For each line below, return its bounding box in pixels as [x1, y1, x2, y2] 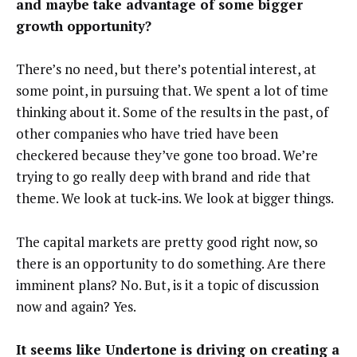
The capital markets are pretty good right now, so [16, 232, 318, 251]
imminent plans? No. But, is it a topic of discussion [16, 275, 319, 294]
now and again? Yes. [16, 296, 136, 316]
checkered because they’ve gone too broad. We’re [16, 146, 318, 165]
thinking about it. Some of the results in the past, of [16, 103, 328, 122]
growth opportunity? [16, 16, 151, 35]
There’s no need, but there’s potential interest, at [16, 60, 316, 79]
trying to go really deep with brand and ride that [16, 167, 311, 186]
